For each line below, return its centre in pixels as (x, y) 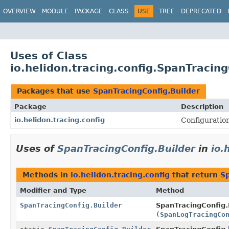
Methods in (47, 175)
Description (202, 106)
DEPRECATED (201, 11)
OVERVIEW (19, 11)
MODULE (55, 11)
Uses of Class (49, 55)
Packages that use (55, 91)
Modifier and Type (53, 190)
